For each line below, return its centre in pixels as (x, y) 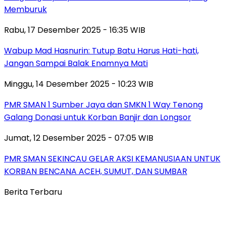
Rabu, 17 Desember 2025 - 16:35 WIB (75, 30)
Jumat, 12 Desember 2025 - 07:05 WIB (79, 138)
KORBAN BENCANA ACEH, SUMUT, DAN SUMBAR (96, 171)
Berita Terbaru (33, 192)
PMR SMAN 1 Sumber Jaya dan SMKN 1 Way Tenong (103, 104)
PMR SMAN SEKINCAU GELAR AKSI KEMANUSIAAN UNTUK (112, 158)
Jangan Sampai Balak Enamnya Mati (76, 63)
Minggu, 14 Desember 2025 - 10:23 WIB (79, 84)
